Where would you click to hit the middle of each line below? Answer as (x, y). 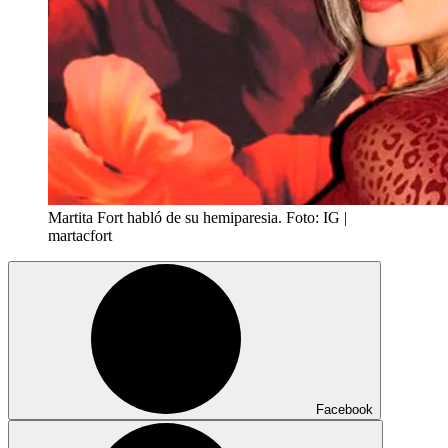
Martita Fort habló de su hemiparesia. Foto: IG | (197, 217)
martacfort (80, 235)
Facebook (344, 409)
